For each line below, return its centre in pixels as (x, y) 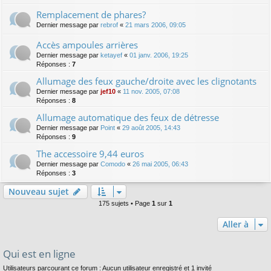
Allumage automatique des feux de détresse (128, 117)
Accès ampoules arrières (87, 44)
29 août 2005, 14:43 (151, 127)
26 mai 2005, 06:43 (160, 164)
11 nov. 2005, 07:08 (151, 91)
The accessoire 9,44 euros (90, 153)
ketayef (111, 55)
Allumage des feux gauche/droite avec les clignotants (146, 81)
